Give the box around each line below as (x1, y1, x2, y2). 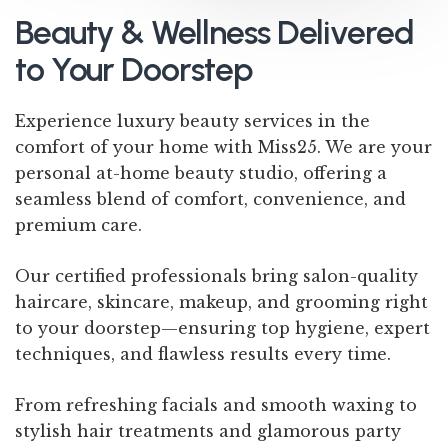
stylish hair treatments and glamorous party (15, 420, 401, 441)
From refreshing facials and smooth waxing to (15, 394, 417, 415)
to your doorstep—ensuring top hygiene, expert (15, 317, 430, 338)
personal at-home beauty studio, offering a (15, 162, 387, 183)
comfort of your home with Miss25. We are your (15, 136, 432, 157)
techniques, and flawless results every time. (15, 343, 391, 364)
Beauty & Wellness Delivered (15, 11, 414, 52)
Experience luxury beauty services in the (15, 110, 370, 131)
